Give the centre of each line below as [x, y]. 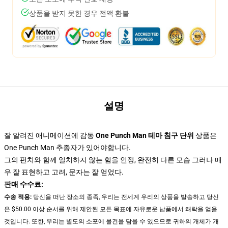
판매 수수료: [24, 184]
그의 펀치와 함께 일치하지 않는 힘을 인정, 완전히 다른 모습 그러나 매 [113, 160]
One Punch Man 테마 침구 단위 [145, 135]
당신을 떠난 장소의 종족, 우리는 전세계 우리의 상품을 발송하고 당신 [125, 197]
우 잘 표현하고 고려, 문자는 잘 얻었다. [64, 172]
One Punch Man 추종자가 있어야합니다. [67, 148]
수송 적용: [18, 197]
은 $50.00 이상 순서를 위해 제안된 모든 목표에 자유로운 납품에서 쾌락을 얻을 [111, 209]
